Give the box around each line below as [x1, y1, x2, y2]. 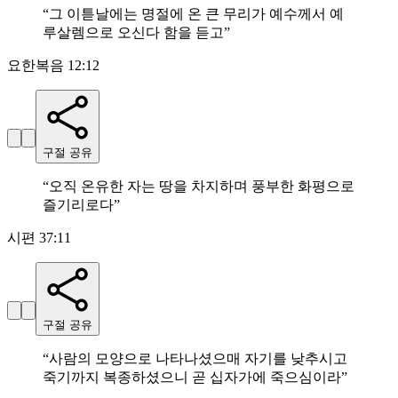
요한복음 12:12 [7, 58, 99, 74]
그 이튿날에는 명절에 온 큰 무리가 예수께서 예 [49, 6, 344, 22]
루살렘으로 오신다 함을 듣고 [43, 25, 224, 41]
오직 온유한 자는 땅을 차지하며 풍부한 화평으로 [49, 179, 354, 195]
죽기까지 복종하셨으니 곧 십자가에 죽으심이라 [43, 370, 341, 386]
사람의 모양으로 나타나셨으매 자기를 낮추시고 [49, 351, 347, 367]
